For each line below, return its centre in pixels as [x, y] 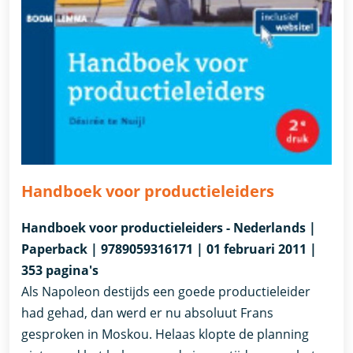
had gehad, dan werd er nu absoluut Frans [148, 312]
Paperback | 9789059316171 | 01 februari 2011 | [169, 249]
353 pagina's [60, 270]
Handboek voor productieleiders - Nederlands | [169, 227]
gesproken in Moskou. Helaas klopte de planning [165, 334]
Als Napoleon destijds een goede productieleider [166, 291]
